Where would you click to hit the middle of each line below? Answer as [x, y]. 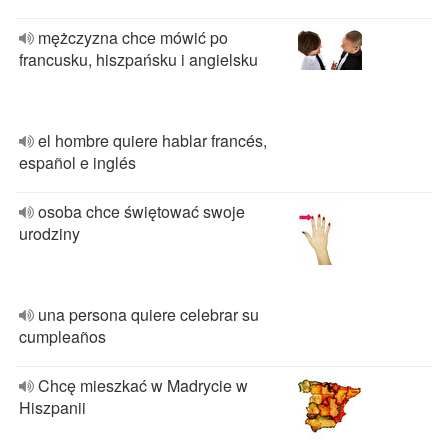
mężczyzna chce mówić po [133, 37]
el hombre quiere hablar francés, [152, 140]
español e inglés [77, 162]
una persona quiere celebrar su [148, 314]
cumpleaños [62, 336]
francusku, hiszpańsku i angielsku [138, 59]
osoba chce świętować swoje [141, 211]
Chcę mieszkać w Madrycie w [143, 385]
